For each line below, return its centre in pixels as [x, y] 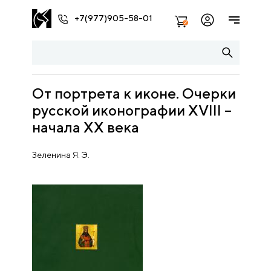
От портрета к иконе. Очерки [134, 93]
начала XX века [85, 127]
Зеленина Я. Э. [60, 155]
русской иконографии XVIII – [132, 110]
